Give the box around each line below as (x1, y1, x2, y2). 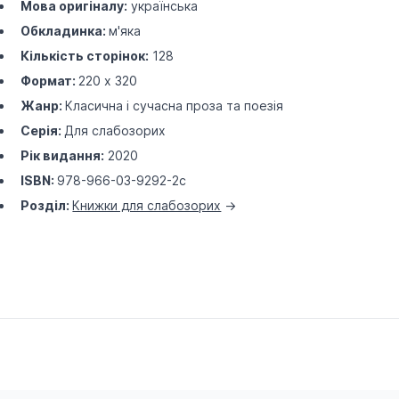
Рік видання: (20, 148, 105, 163)
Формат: (20, 73, 79, 88)
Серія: (20, 123, 65, 138)
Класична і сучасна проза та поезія (65, 98, 284, 113)
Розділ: (20, 198, 73, 213)
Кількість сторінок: (20, 48, 150, 63)
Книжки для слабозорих (72, 198, 222, 213)
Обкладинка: (20, 23, 110, 38)
